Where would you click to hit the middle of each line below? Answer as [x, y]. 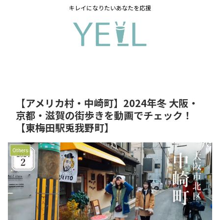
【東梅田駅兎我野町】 [65, 128]
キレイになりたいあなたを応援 [110, 8]
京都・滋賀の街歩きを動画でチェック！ [104, 115]
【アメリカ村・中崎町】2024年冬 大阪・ [107, 103]
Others [20, 150]
